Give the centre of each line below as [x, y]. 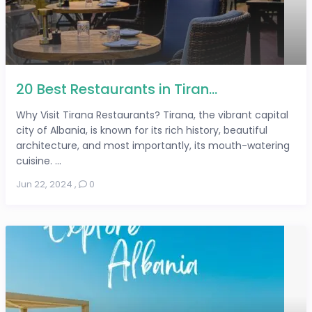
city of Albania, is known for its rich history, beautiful [142, 131]
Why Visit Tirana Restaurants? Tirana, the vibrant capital [153, 115]
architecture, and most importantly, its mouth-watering [153, 146]
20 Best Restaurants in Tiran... [117, 89]
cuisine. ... [39, 161]
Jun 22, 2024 [45, 185]
